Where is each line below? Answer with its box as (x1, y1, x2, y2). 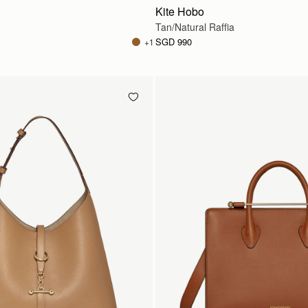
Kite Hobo (155, 3, 204, 19)
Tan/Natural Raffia (155, 20, 234, 34)
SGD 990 (155, 35, 192, 48)
